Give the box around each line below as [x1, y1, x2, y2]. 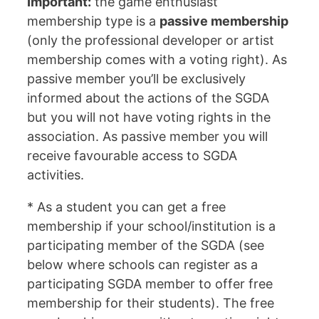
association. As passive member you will [27, 129, 268, 145]
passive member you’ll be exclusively [27, 71, 246, 87]
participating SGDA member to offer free [27, 276, 273, 292]
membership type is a [27, 14, 159, 29]
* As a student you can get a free [27, 199, 226, 215]
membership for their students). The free [27, 296, 274, 311]
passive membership [159, 14, 288, 29]
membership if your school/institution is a [27, 219, 276, 234]
